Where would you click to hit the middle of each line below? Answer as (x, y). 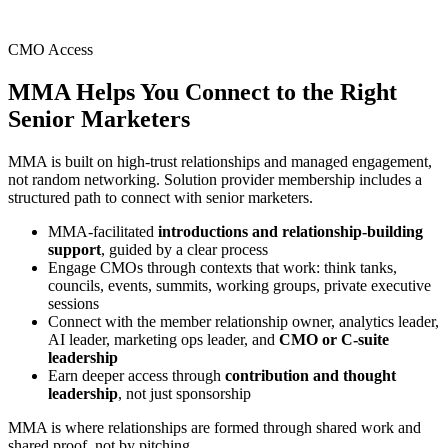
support (74, 250)
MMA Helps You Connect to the (174, 92)
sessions (73, 304)
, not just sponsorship (184, 394)
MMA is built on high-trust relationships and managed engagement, (220, 162)
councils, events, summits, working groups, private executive (239, 286)
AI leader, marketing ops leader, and (163, 340)
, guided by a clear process (184, 250)
